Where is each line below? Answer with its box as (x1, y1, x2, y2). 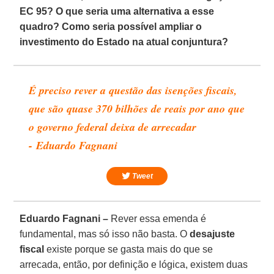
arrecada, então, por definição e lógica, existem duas (20, 259, 248, 270)
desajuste (190, 228, 235, 239)
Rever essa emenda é (108, 213, 207, 224)
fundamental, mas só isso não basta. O (20, 228, 190, 239)
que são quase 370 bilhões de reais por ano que (29, 100, 245, 116)
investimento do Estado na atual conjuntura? (20, 36, 229, 47)
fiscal (20, 243, 45, 254)
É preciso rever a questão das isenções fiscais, (29, 82, 238, 98)
